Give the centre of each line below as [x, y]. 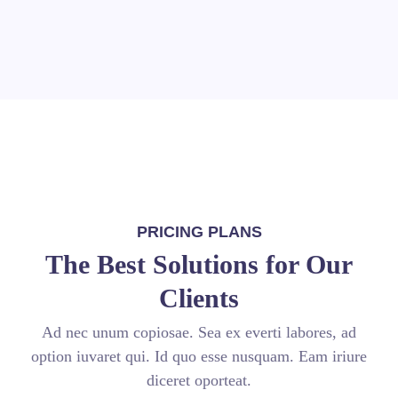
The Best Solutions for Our [199, 265]
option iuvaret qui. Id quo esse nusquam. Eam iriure [199, 357]
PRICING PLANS [199, 232]
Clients [199, 298]
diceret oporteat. [199, 381]
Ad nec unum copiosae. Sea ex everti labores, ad [199, 333]
